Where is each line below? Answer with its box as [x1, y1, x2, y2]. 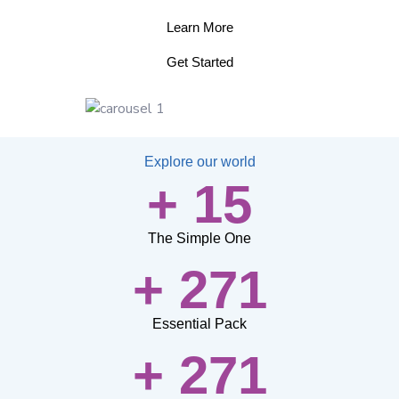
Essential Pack [152, 316, 247, 332]
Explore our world [144, 154, 256, 170]
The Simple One [148, 231, 251, 247]
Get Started [166, 54, 233, 69]
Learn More [166, 20, 233, 35]
